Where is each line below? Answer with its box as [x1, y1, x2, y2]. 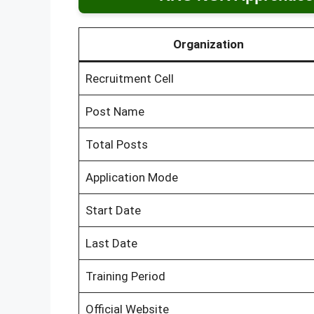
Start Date [85, 203, 141, 217]
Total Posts [85, 137, 148, 151]
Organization [172, 36, 244, 51]
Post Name [85, 104, 144, 118]
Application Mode [85, 170, 178, 184]
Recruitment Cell [85, 71, 174, 86]
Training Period [85, 268, 165, 283]
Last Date [85, 235, 137, 250]
